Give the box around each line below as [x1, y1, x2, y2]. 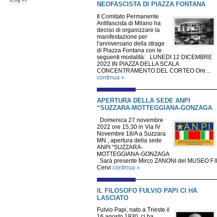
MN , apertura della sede [97, 137, 162, 144]
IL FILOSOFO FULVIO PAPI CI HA [97, 186, 197, 194]
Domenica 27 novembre [97, 116, 163, 124]
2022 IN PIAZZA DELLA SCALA [97, 60, 179, 67]
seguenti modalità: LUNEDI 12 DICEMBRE [97, 53, 212, 61]
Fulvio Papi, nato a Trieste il [97, 206, 170, 214]
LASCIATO [97, 194, 128, 201]
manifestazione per [97, 33, 147, 40]
